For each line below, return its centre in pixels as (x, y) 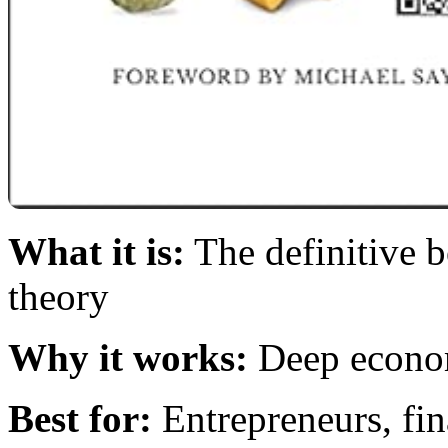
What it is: (96, 251)
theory (58, 296)
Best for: (80, 418)
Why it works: (128, 357)
